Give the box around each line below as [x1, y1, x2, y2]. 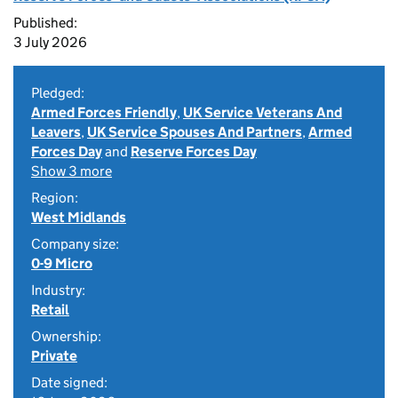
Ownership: [31, 328, 101, 345]
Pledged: [31, 84, 84, 101]
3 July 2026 [13, 34, 87, 51]
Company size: [31, 235, 119, 252]
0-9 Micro [31, 255, 92, 272]
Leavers [31, 123, 81, 140]
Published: [13, 14, 77, 31]
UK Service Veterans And [183, 104, 342, 121]
